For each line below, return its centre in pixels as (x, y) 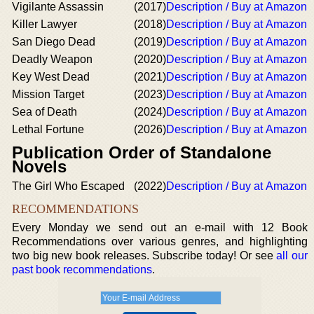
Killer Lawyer (45, 24)
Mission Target (48, 94)
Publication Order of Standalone (142, 152)
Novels (39, 166)
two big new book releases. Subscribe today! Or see (144, 255)
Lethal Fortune (48, 129)
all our (292, 255)
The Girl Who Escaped (68, 186)
